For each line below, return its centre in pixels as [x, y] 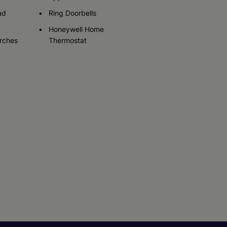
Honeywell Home [76, 29]
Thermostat [68, 40]
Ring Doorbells [72, 13]
